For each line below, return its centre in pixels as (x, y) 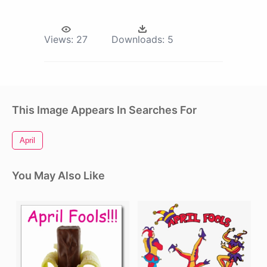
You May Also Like (58, 175)
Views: (59, 39)
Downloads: (138, 39)
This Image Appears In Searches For (104, 110)
